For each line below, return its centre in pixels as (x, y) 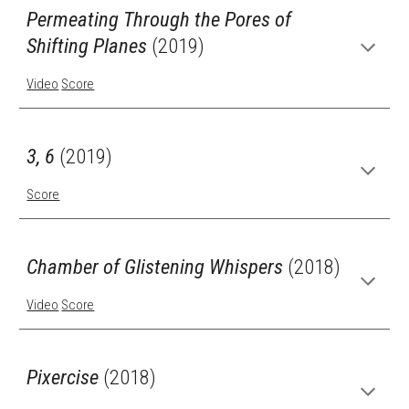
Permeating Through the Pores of (159, 20)
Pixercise (63, 378)
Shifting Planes (89, 46)
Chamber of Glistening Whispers (157, 267)
